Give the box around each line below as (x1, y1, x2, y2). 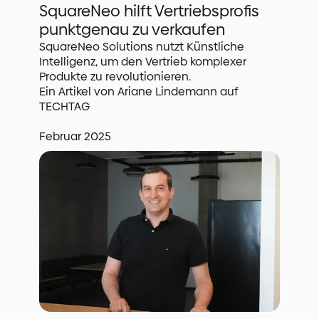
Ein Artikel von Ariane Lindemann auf (38, 83, 239, 100)
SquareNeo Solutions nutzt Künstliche (38, 38, 244, 55)
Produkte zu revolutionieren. (38, 68, 191, 85)
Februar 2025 (38, 127, 111, 145)
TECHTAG (38, 98, 90, 115)
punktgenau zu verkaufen (38, 18, 225, 41)
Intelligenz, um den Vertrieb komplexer (38, 53, 246, 70)
